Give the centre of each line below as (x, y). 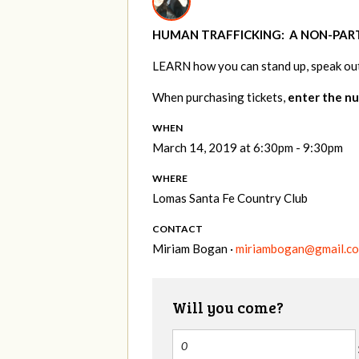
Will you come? (228, 308)
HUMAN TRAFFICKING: (218, 35)
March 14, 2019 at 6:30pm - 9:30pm (248, 148)
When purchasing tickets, (220, 97)
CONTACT (177, 229)
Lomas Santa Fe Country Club (230, 198)
